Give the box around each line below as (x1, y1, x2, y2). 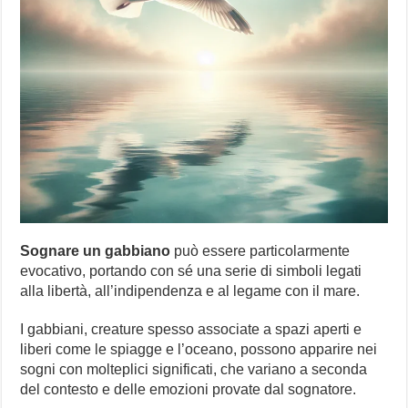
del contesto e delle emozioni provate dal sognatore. (20, 382, 357, 398)
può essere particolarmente (170, 243, 351, 260)
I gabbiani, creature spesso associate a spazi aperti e (20, 321, 362, 338)
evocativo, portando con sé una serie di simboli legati (20, 263, 362, 280)
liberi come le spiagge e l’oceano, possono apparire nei (20, 342, 378, 358)
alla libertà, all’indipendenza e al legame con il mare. (20, 283, 361, 300)
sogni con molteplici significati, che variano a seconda (20, 362, 368, 378)
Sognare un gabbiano (20, 243, 171, 260)
